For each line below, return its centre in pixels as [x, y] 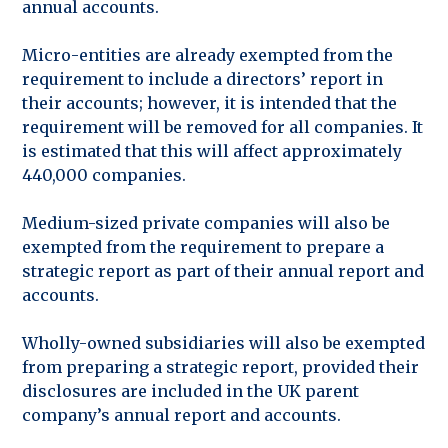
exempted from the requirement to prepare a [203, 246]
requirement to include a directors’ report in [202, 78]
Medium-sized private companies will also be [206, 222]
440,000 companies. [104, 174]
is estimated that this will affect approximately [212, 150]
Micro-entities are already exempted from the [207, 54]
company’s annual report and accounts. [181, 414]
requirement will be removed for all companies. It [222, 126]
